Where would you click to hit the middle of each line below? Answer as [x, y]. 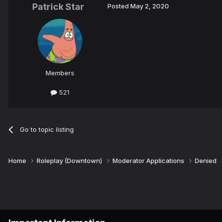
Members [60, 73]
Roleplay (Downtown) [70, 161]
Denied [206, 161]
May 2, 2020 [150, 6]
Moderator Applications [149, 161]
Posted [119, 6]
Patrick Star [58, 7]
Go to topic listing [47, 129]
